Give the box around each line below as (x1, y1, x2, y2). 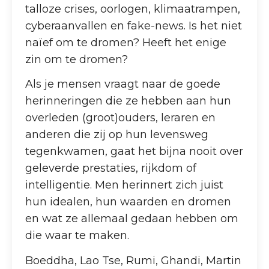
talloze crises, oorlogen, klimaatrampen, (25, 2, 241, 16)
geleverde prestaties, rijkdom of (25, 162, 197, 175)
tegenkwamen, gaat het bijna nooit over (25, 145, 244, 159)
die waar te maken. (25, 229, 130, 243)
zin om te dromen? (25, 52, 128, 66)
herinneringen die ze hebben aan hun (25, 94, 232, 108)
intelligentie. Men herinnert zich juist (25, 178, 224, 192)
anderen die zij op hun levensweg (25, 128, 209, 142)
